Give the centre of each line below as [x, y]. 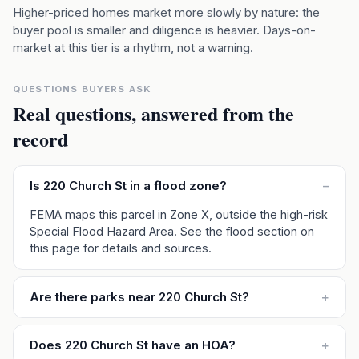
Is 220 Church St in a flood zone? [128, 186]
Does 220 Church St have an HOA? [133, 345]
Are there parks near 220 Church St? [139, 297]
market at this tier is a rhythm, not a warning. [133, 48]
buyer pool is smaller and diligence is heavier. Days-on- [164, 30]
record [40, 139]
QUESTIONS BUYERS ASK [82, 89]
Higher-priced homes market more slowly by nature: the [166, 12]
